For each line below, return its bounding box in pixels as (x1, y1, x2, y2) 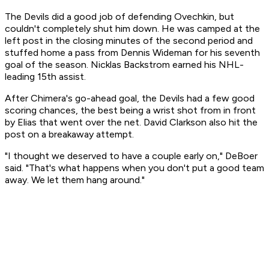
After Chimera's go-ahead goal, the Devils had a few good (5, 92, 255, 104)
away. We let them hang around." (5, 174, 145, 186)
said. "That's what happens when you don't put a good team (5, 162, 264, 174)
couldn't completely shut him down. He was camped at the (5, 23, 260, 35)
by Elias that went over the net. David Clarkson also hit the (5, 116, 258, 128)
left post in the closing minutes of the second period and (5, 35, 253, 47)
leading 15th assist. (5, 71, 86, 83)
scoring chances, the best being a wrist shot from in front (5, 104, 256, 116)
